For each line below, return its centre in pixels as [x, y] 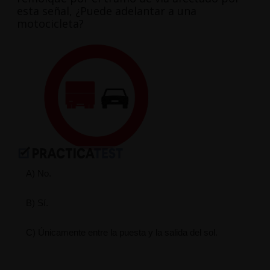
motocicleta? [50, 24]
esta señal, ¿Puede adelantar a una [106, 11]
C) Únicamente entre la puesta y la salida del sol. [121, 233]
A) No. [38, 174]
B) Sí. [37, 203]
